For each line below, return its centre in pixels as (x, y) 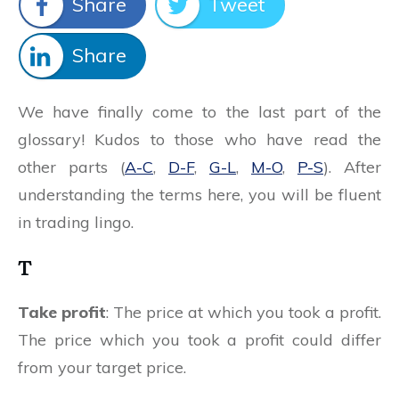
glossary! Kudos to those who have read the (199, 140)
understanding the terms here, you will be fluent (199, 195)
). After (352, 167)
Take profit (62, 313)
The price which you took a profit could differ (199, 340)
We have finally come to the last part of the (199, 112)
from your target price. (102, 368)
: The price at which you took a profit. (244, 313)
